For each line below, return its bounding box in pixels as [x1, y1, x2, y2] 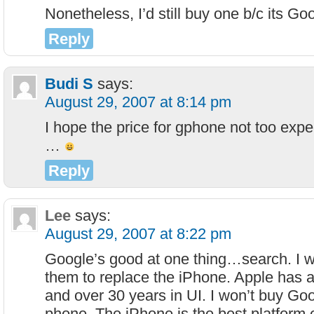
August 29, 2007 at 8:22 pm [45, 225, 231, 243]
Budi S [45, 75, 93, 93]
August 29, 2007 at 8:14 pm [45, 93, 231, 111]
